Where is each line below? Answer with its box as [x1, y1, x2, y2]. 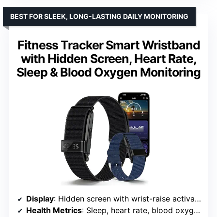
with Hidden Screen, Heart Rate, [20, 51, 197, 66]
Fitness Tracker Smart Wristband [17, 37, 200, 52]
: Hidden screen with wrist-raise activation [54, 193, 195, 203]
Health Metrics [26, 205, 82, 215]
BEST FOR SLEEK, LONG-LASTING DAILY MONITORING [10, 12, 188, 20]
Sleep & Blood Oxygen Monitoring [16, 64, 201, 79]
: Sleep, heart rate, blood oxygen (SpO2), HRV [82, 205, 194, 215]
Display [26, 193, 54, 203]
